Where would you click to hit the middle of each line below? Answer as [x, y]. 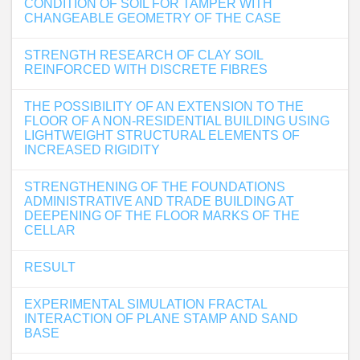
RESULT [50, 267]
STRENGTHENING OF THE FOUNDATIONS [155, 187]
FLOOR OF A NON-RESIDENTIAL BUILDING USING [177, 121]
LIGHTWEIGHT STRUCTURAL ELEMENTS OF [162, 135]
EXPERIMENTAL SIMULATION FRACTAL [145, 304]
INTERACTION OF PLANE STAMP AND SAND [161, 319]
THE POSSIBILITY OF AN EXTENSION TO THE [164, 106]
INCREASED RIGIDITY [92, 150]
